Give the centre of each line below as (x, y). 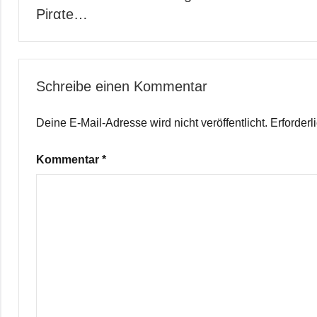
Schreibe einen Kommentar (122, 86)
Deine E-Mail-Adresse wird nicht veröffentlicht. (152, 122)
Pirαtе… (62, 14)
